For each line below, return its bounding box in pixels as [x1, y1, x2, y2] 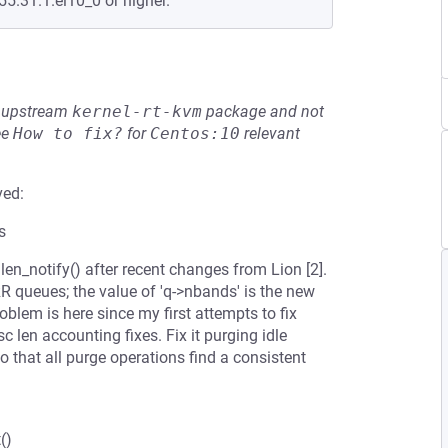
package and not [202, 102, 324, 121]
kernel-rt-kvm [72, 102, 202, 121]
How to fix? [13, 124, 123, 143]
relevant [240, 124, 300, 143]
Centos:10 [150, 124, 240, 143]
